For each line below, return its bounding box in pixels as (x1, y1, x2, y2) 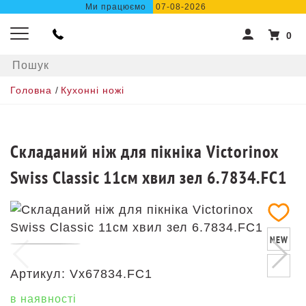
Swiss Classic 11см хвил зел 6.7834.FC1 (10, 166, 287, 189)
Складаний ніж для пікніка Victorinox (10, 140, 278, 163)
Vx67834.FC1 (70, 267, 152, 281)
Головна (10, 85, 52, 96)
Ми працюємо (85, 2, 146, 12)
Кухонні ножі (61, 85, 124, 96)
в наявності (10, 293, 76, 305)
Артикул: (10, 267, 66, 281)
